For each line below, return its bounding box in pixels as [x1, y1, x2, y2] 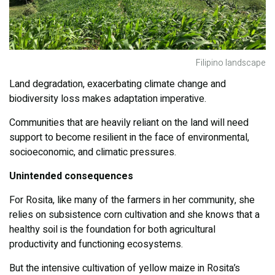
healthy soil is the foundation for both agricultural [9, 222, 215, 238]
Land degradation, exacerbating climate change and [9, 77, 226, 92]
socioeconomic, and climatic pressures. [9, 145, 176, 160]
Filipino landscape [196, 56, 266, 70]
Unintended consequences [9, 169, 133, 184]
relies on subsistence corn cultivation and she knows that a [9, 207, 260, 223]
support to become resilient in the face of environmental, [9, 130, 249, 145]
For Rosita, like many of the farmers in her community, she [9, 193, 255, 208]
